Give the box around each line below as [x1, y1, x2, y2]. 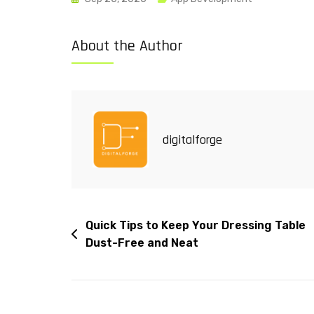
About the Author [71, 36, 183, 57]
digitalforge [163, 131, 222, 148]
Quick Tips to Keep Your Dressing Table [86, 219, 306, 233]
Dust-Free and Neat [86, 236, 198, 250]
